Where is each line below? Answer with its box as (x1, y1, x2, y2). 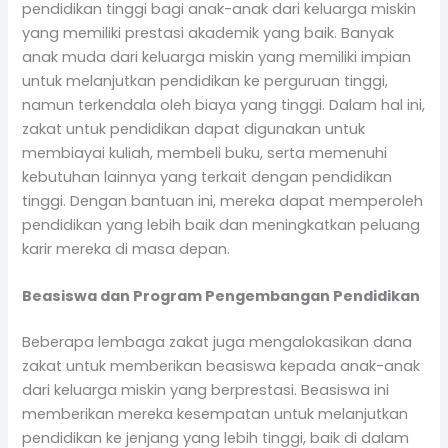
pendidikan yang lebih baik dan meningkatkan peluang (22, 214, 421, 235)
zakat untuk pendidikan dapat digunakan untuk (22, 118, 366, 139)
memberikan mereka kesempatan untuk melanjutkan (22, 403, 409, 424)
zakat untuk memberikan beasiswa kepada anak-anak (22, 355, 421, 376)
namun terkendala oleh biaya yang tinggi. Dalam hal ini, (22, 94, 426, 115)
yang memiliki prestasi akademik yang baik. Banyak (22, 22, 395, 43)
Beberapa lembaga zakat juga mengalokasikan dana (22, 331, 413, 352)
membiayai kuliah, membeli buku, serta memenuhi (22, 142, 388, 163)
